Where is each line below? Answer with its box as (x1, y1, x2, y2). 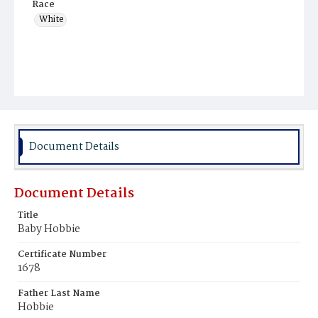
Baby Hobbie (18, 221, 80, 238)
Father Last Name (18, 286, 100, 301)
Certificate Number (18, 247, 106, 262)
